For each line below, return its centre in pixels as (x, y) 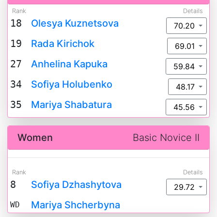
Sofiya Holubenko (71, 84)
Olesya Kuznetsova (75, 23)
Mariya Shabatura (71, 105)
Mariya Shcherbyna (75, 205)
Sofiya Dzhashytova (76, 185)
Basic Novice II (166, 138)
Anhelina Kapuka (69, 64)
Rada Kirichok (62, 44)
